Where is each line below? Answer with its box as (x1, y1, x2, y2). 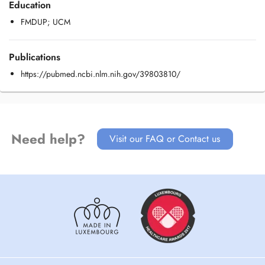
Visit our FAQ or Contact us (109, 132, 221, 146)
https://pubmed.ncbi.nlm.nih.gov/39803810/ (21, 68, 180, 80)
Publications (9, 50, 60, 64)
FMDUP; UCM (21, 16, 70, 28)
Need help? (11, 130, 85, 148)
